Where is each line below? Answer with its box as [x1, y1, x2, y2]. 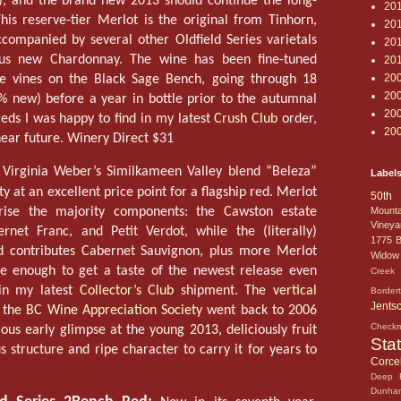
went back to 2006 [202, 303, 318, 318]
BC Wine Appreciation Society [26, 303, 203, 318]
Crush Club [214, 111, 278, 126]
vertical [273, 283, 318, 298]
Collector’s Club [79, 283, 175, 298]
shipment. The [174, 283, 274, 298]
